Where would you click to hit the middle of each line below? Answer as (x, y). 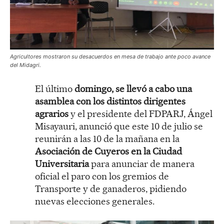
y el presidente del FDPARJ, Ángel (141, 114)
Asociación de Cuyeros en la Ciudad (108, 151)
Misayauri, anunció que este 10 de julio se (119, 126)
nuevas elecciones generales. (95, 201)
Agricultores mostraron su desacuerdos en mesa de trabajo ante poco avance (110, 57)
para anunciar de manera (142, 164)
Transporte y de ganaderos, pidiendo (111, 189)
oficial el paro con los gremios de (102, 176)
